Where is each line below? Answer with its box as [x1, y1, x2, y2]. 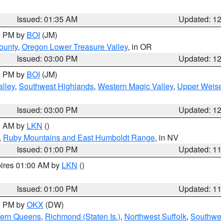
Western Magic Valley [98, 80, 173, 92]
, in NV [155, 132, 179, 143]
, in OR [128, 41, 152, 52]
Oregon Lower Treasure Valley [22, 41, 128, 52]
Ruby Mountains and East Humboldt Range [3, 132, 155, 143]
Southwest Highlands [19, 80, 94, 92]
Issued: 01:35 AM [17, 13, 78, 25]
